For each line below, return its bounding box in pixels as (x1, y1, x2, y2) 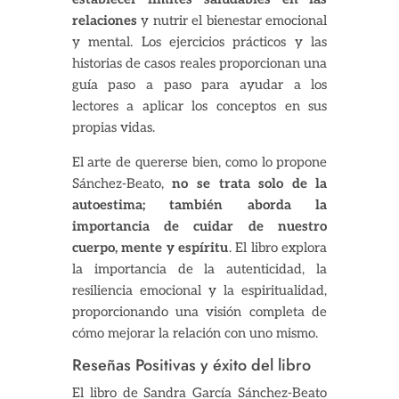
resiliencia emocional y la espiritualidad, (71, 282, 328, 299)
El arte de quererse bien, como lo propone (71, 154, 328, 171)
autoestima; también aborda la (71, 197, 328, 214)
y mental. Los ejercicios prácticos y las (71, 34, 328, 51)
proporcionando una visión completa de (71, 304, 328, 321)
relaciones (71, 12, 137, 29)
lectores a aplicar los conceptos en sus (71, 98, 328, 115)
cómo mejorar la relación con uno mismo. (71, 325, 318, 342)
